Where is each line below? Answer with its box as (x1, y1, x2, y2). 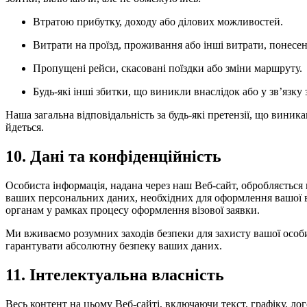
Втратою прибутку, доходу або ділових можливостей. (33, 16, 283, 28)
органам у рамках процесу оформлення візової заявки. (5, 204, 260, 216)
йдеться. (5, 121, 44, 134)
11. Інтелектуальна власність (5, 265, 224, 284)
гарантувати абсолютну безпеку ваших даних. (5, 239, 222, 251)
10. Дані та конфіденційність (5, 147, 221, 166)
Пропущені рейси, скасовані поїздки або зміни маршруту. (33, 62, 302, 75)
